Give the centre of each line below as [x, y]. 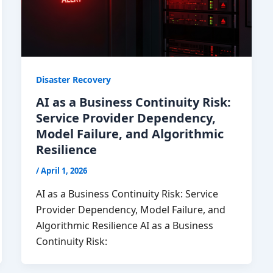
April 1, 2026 [64, 171]
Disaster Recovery [73, 79]
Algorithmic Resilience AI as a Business [124, 226]
